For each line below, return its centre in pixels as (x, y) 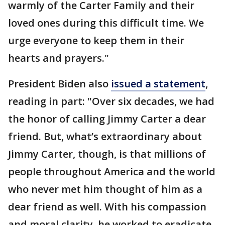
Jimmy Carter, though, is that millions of (107, 154)
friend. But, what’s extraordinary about (105, 136)
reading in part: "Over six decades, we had (111, 101)
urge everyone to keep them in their (96, 40)
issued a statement (158, 84)
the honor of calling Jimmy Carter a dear (107, 119)
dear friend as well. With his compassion (107, 207)
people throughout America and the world (112, 172)
